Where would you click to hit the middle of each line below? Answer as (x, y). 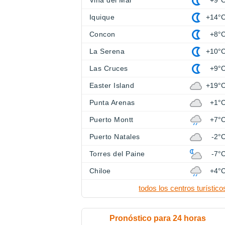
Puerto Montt (111, 120)
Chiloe (100, 171)
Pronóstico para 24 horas (157, 218)
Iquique (102, 17)
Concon (102, 34)
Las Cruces (109, 69)
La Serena (107, 51)
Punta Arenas (112, 103)
